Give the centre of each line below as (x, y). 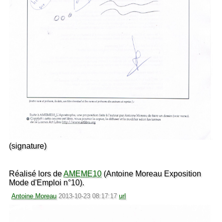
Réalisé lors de (36, 173)
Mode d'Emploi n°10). (47, 182)
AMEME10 (83, 173)
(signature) (28, 146)
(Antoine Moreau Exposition (151, 173)
